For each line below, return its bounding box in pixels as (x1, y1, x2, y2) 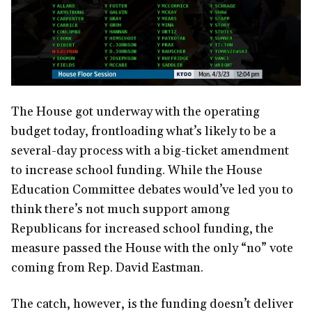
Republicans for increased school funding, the (11, 221, 274, 237)
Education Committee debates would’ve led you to (11, 182, 293, 198)
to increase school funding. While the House (11, 162, 263, 179)
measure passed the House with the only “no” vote (11, 240, 293, 257)
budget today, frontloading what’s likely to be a (11, 123, 276, 140)
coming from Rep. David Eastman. (11, 260, 203, 276)
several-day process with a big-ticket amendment (11, 143, 289, 159)
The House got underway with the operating (11, 104, 260, 120)
